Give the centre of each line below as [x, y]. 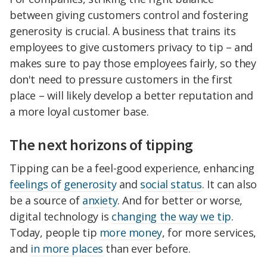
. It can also [229, 184]
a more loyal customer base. [79, 111]
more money [131, 233]
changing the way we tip [172, 217]
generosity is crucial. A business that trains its [123, 31]
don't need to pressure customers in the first [121, 79]
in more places [67, 249]
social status [171, 184]
